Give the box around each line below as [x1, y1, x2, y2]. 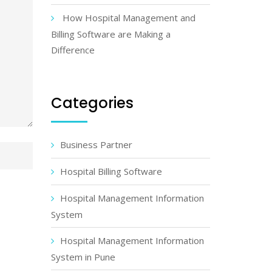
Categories [50, 93, 134, 113]
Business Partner [59, 138, 132, 151]
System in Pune [50, 251, 115, 263]
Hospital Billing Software [59, 165, 162, 177]
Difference [50, 44, 95, 56]
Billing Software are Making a [50, 28, 171, 40]
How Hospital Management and [62, 12, 195, 24]
